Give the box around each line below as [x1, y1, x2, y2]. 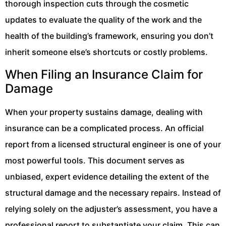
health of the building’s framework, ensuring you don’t [5, 31, 213, 41]
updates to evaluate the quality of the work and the [5, 15, 202, 25]
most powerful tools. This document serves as [5, 155, 185, 165]
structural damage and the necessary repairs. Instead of [5, 187, 221, 198]
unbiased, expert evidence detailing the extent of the [5, 171, 209, 182]
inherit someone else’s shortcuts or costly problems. [5, 47, 208, 58]
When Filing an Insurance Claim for [5, 67, 203, 82]
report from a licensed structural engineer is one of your [5, 139, 221, 149]
